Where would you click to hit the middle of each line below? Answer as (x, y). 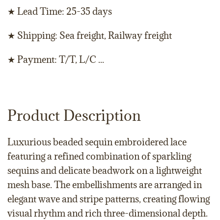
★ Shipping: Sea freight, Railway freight (90, 35)
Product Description (74, 115)
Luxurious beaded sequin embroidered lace (97, 142)
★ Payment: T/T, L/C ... (56, 59)
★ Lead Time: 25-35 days (60, 11)
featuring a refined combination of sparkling (99, 156)
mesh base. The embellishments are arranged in (105, 185)
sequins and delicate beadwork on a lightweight (105, 170)
